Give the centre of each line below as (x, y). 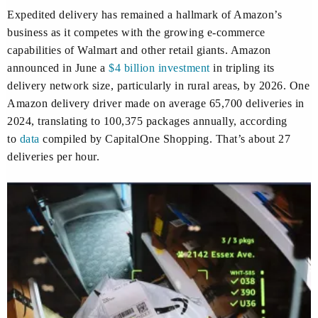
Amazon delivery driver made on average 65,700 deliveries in (156, 104)
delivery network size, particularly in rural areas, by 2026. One (158, 86)
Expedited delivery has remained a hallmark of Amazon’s (144, 15)
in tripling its (242, 68)
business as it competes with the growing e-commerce (136, 33)
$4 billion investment (159, 68)
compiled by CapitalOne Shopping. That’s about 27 (165, 139)
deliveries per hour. (53, 157)
